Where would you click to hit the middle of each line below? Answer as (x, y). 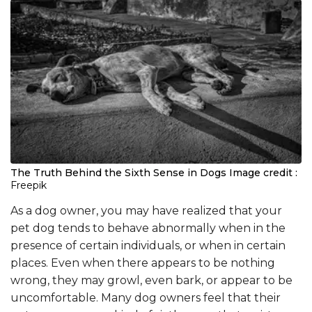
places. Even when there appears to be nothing (143, 263)
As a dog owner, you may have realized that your (146, 210)
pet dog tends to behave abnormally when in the (148, 228)
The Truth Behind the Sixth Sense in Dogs (118, 172)
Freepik (29, 185)
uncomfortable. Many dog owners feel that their (146, 297)
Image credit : (263, 172)
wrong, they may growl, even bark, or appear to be (151, 280)
